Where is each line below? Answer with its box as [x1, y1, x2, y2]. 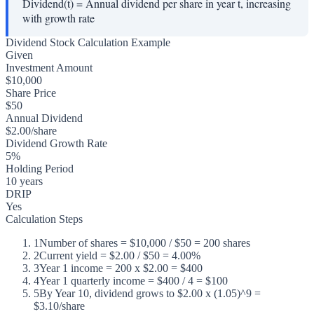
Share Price [6, 87, 56, 100]
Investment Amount [6, 62, 93, 74]
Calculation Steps [6, 213, 83, 226]
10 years [6, 175, 43, 188]
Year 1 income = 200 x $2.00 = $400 [39, 262, 203, 275]
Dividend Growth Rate [6, 137, 107, 150]
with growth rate [22, 11, 95, 26]
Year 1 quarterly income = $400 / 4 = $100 [39, 275, 228, 287]
